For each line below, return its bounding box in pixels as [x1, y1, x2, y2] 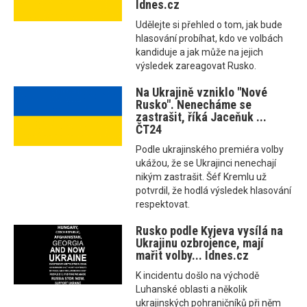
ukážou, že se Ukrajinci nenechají [136, 158, 277, 169]
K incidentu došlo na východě [136, 270, 260, 282]
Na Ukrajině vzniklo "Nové [136, 85, 268, 100]
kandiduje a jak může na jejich [136, 47, 264, 58]
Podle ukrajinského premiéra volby [136, 144, 284, 156]
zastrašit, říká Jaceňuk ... [136, 110, 267, 125]
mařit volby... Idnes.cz [136, 248, 249, 263]
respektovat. [136, 199, 191, 210]
